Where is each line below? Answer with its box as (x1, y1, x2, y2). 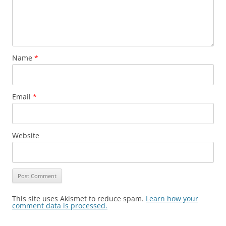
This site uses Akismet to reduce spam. (12, 194, 146, 203)
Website (12, 131, 39, 140)
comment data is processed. (12, 201, 107, 210)
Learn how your (146, 194, 198, 203)
